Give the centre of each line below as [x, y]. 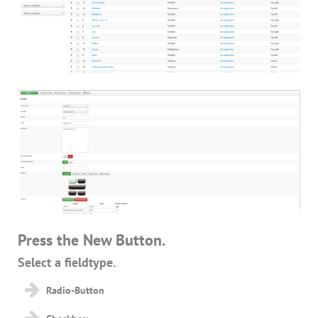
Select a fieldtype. [67, 263]
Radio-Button [75, 291]
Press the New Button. [92, 240]
